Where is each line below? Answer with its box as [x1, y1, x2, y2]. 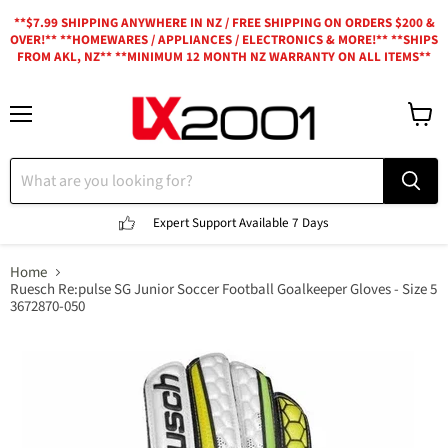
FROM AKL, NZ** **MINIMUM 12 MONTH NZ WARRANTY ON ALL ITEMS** [17, 48, 431, 66]
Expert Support [153, 213, 239, 232]
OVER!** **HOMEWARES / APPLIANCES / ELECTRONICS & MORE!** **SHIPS [10, 31, 438, 49]
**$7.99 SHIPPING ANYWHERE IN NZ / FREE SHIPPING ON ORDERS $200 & [13, 14, 435, 32]
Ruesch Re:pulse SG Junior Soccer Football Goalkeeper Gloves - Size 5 [10, 279, 437, 301]
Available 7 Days [239, 213, 329, 232]
